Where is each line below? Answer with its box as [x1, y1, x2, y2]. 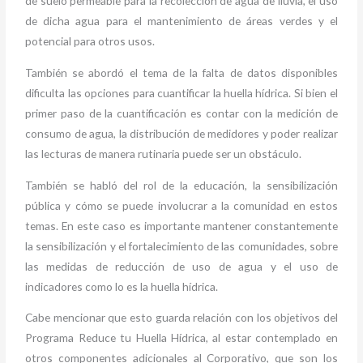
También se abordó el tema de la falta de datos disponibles [25, 66, 338, 80]
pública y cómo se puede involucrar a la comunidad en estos [25, 198, 338, 212]
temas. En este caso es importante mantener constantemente [25, 218, 338, 233]
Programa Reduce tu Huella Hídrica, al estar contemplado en [25, 331, 338, 345]
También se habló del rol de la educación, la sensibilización [25, 177, 338, 192]
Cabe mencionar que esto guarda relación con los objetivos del [25, 310, 338, 325]
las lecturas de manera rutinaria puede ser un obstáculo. [25, 147, 302, 161]
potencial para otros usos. [25, 34, 156, 49]
